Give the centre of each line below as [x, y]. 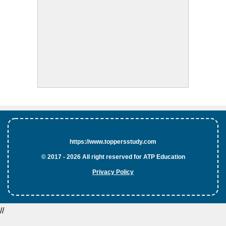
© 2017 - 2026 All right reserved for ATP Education [113, 157]
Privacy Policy [113, 172]
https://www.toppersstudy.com [113, 142]
